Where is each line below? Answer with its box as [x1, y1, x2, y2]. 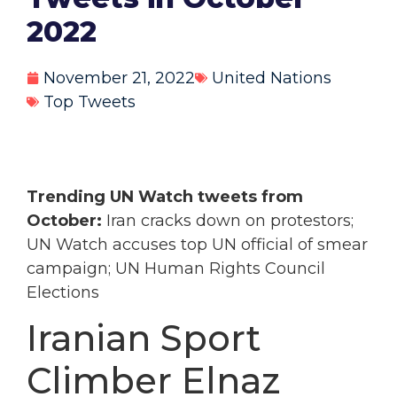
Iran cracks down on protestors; [106, 211, 354, 231]
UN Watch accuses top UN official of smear [27, 235, 368, 255]
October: [27, 211, 106, 231]
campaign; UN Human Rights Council [27, 259, 325, 279]
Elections [27, 283, 99, 303]
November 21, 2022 [43, 67, 195, 88]
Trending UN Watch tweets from [27, 187, 303, 207]
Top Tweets [43, 91, 136, 112]
